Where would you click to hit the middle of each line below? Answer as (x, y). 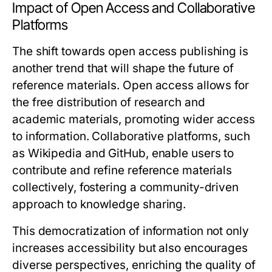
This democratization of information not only (131, 231)
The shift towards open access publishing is (130, 51)
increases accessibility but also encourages (130, 248)
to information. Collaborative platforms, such (131, 136)
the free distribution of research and (109, 102)
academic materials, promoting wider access (134, 119)
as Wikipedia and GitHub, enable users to (123, 153)
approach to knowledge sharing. (99, 204)
